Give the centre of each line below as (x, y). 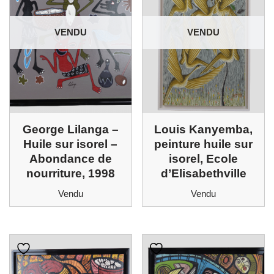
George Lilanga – (70, 129)
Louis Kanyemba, (204, 129)
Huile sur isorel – (71, 144)
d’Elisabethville (203, 173)
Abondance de (70, 158)
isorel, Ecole (204, 158)
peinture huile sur (204, 144)
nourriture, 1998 (70, 173)
